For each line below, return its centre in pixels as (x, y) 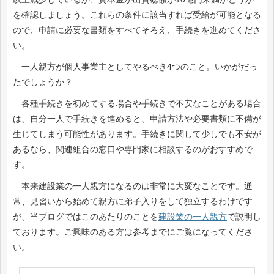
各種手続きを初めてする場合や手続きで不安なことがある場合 (137, 104)
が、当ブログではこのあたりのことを (86, 217)
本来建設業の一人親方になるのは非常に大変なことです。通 (133, 186)
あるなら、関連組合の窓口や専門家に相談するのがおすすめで (133, 150)
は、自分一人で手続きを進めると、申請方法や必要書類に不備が (137, 119)
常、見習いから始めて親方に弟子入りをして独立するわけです (133, 202)
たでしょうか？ (47, 82)
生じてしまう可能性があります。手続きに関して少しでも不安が (137, 134)
